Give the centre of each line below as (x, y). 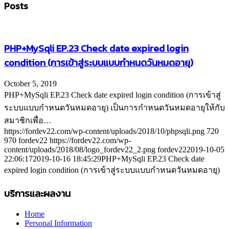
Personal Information (58, 223)
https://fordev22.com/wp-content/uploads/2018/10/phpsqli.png (104, 131)
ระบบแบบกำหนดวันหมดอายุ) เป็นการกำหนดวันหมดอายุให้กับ (114, 107)
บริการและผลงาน (37, 193)
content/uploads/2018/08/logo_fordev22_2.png (80, 149)
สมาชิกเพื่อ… (28, 120)
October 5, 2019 (30, 83)
